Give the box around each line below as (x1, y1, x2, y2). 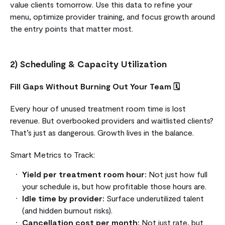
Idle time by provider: (22, 193, 104, 203)
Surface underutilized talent (104, 193, 204, 203)
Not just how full (147, 169, 207, 179)
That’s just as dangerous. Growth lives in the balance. (10, 127, 194, 137)
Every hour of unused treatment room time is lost (10, 103, 186, 113)
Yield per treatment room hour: (22, 169, 147, 179)
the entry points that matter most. (10, 23, 133, 33)
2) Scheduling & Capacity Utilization (10, 58, 167, 69)
